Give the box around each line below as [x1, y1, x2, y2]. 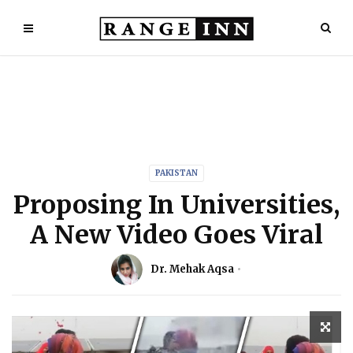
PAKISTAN [155, 168, 198, 178]
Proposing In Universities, [13, 189, 340, 221]
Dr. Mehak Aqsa [150, 262, 234, 276]
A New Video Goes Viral [30, 219, 323, 251]
